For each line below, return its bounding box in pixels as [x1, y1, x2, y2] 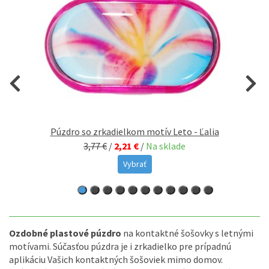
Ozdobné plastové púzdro [9, 226, 121, 239]
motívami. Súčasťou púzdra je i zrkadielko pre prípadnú [9, 240, 231, 252]
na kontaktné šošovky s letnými [121, 226, 253, 239]
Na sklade [146, 139, 186, 152]
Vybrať [122, 158, 147, 169]
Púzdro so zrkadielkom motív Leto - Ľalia [50, 125, 219, 138]
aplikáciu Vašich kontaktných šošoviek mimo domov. [9, 253, 223, 265]
